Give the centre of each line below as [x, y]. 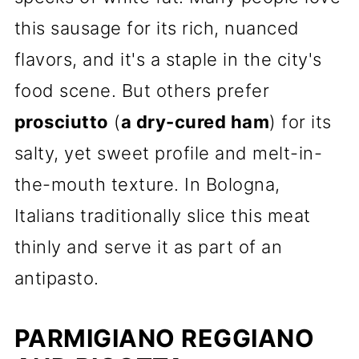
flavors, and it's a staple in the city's [168, 59]
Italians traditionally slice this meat [162, 216]
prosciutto [61, 122]
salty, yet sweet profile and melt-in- [168, 153]
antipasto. [56, 278]
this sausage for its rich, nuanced [157, 28]
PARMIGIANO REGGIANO [164, 338]
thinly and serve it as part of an [148, 247]
